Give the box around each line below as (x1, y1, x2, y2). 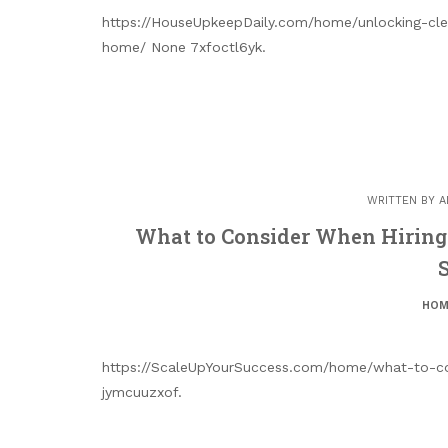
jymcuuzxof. (102, 384, 182, 401)
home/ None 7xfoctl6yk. (102, 39, 266, 56)
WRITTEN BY (367, 194, 439, 208)
